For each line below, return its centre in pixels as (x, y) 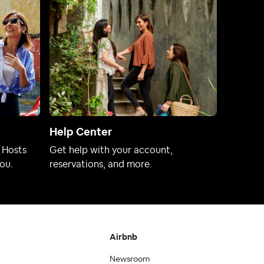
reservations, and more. (101, 164)
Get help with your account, (111, 150)
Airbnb (123, 237)
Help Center (81, 132)
